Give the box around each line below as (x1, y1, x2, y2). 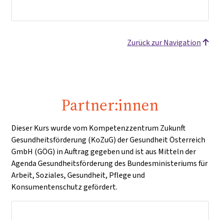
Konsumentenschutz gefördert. (11, 181, 117, 192)
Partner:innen (61, 94, 159, 116)
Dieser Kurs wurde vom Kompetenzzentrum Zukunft (11, 122, 186, 133)
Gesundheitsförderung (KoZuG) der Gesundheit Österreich (11, 134, 205, 145)
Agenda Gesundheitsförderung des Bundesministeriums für (11, 158, 208, 168)
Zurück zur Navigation (127, 37, 201, 48)
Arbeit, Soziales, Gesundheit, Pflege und (11, 169, 145, 180)
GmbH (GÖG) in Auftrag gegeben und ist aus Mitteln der (11, 146, 196, 157)
